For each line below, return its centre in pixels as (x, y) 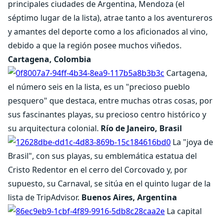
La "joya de (192, 142)
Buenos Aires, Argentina (129, 197)
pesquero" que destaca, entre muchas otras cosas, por (110, 101)
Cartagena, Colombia (50, 59)
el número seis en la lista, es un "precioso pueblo (99, 87)
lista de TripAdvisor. (45, 197)
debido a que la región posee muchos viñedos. (95, 45)
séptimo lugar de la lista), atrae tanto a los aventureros (110, 18)
